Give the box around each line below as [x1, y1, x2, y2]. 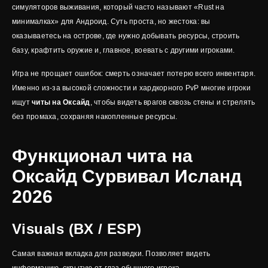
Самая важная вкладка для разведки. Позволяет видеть [12, 249, 211, 258]
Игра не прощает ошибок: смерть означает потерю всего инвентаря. [12, 69, 256, 78]
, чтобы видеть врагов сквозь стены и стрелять [90, 98, 255, 106]
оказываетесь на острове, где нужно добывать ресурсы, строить [12, 31, 240, 40]
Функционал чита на [12, 146, 193, 166]
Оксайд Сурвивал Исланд [12, 166, 242, 186]
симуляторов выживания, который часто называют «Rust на [12, 2, 224, 11]
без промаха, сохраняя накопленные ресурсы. [12, 112, 178, 121]
